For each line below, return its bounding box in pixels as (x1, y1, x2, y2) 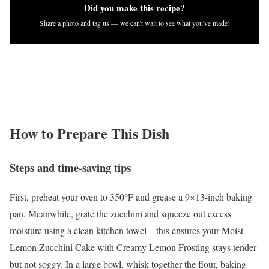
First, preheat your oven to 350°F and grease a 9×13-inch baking (10, 190, 252, 203)
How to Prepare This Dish (10, 122, 169, 144)
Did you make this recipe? (84, 1, 185, 15)
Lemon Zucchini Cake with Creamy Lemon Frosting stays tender (10, 240, 256, 253)
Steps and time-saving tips (10, 159, 131, 176)
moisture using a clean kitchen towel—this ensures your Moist (10, 223, 243, 237)
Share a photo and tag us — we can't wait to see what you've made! (39, 18, 230, 28)
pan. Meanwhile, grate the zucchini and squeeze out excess (10, 207, 231, 220)
